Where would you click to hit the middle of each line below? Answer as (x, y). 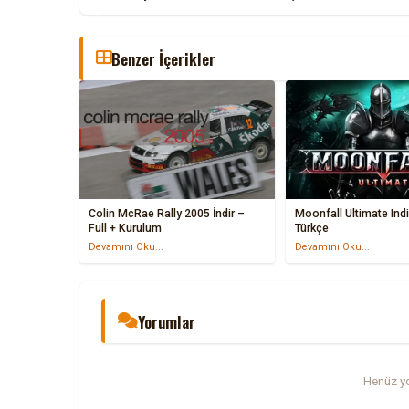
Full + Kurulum (125, 228)
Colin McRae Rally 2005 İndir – (167, 213)
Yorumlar (167, 321)
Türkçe (311, 228)
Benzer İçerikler (163, 58)
